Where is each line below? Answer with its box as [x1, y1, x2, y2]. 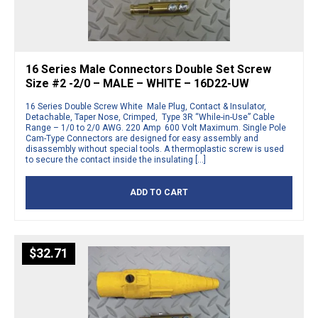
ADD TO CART [130, 187, 188, 198]
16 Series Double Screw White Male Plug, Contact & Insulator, [26, 102, 266, 112]
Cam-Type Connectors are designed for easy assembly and [26, 133, 258, 144]
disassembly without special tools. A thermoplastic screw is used [26, 144, 284, 155]
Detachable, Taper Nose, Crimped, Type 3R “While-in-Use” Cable [26, 112, 275, 123]
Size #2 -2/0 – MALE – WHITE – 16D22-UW [26, 77, 249, 91]
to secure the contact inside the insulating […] [26, 155, 206, 165]
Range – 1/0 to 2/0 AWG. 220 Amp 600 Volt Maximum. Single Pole [26, 123, 286, 133]
